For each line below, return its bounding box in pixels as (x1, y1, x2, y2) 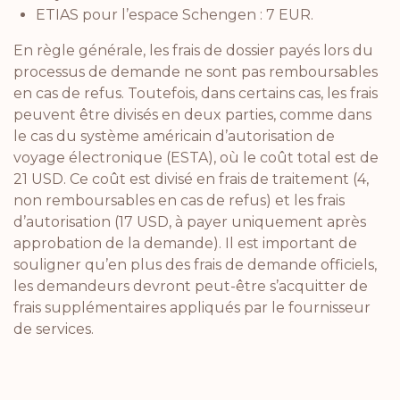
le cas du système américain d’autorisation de (13, 127, 335, 145)
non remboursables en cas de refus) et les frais (13, 191, 345, 209)
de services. (13, 320, 94, 337)
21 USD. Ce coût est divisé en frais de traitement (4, (13, 170, 369, 187)
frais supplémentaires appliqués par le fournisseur (13, 298, 371, 316)
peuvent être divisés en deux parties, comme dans (13, 105, 371, 123)
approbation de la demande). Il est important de (13, 234, 357, 252)
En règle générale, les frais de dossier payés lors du (13, 41, 373, 59)
